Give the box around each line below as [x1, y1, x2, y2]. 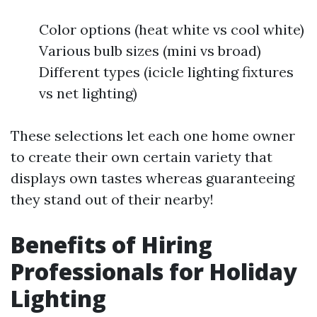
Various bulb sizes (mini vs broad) [39, 42, 261, 59]
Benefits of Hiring [11, 229, 212, 260]
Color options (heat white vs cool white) [39, 21, 304, 38]
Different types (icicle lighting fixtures [39, 63, 294, 81]
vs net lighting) [39, 84, 137, 102]
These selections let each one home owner [11, 127, 295, 144]
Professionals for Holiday [11, 256, 297, 287]
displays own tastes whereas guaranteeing [11, 169, 294, 187]
